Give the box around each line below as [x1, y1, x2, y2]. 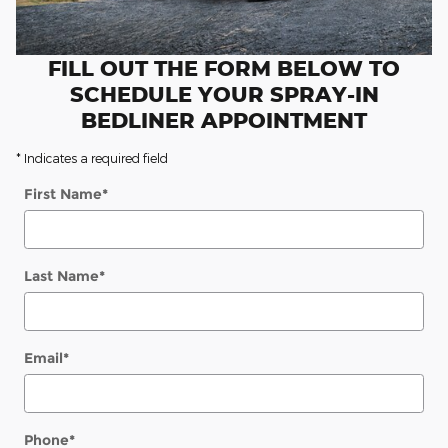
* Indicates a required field [16, 150, 168, 165]
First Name [24, 184, 102, 203]
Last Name [24, 266, 99, 285]
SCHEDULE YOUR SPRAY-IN [69, 80, 379, 107]
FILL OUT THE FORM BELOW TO [48, 54, 400, 81]
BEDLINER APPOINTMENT [81, 106, 367, 133]
